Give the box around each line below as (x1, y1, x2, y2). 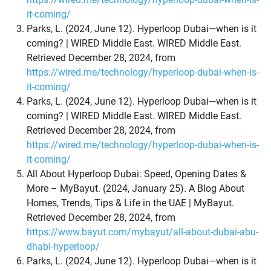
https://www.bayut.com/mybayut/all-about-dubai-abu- (27, 226, 258, 238)
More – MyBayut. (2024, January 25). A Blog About (27, 183, 244, 195)
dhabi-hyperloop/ (27, 241, 100, 253)
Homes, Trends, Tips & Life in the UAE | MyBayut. (27, 197, 234, 209)
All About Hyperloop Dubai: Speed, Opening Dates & (27, 168, 246, 180)
